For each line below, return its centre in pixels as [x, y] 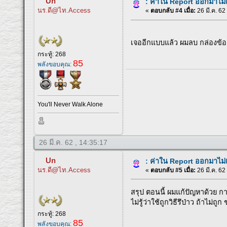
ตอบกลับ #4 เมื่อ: [173, 10]
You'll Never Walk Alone [70, 105]
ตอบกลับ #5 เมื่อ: [173, 170]
